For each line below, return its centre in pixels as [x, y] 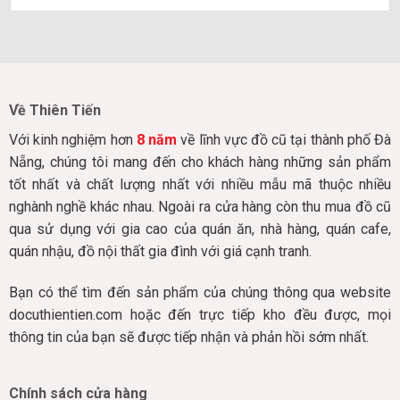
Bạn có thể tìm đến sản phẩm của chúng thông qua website [200, 293]
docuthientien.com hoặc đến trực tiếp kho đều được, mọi [200, 315]
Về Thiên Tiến [54, 111]
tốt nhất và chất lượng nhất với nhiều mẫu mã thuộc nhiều [200, 185]
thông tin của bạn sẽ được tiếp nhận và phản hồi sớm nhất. [188, 337]
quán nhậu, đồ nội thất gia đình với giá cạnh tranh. [160, 252]
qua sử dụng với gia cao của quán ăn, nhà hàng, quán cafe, [200, 229]
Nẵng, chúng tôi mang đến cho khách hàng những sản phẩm [200, 162]
